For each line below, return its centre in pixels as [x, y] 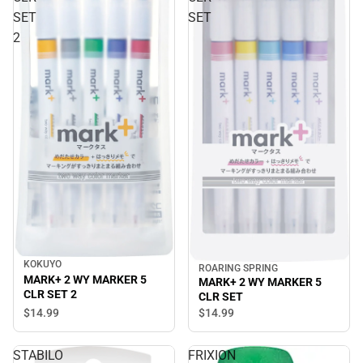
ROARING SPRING [238, 268]
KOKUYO [43, 265]
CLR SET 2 [50, 294]
